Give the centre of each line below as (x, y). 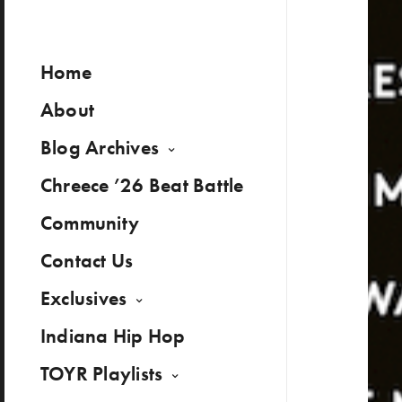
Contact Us (87, 261)
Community (90, 223)
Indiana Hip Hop (113, 336)
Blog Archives (100, 148)
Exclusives (84, 298)
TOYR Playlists (102, 374)
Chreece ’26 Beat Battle (142, 185)
